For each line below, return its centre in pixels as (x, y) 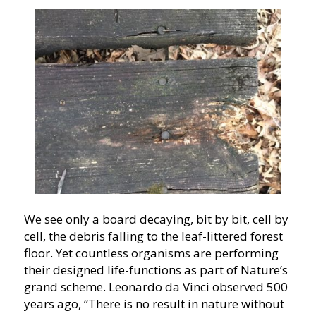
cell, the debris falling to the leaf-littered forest (153, 236)
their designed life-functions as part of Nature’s (156, 270)
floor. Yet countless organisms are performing (151, 253)
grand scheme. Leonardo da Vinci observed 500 (156, 287)
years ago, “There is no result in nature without (154, 304)
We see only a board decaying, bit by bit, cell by (156, 219)
